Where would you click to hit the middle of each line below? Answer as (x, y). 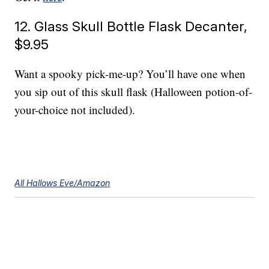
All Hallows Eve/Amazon (62, 183)
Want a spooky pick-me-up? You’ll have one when (130, 74)
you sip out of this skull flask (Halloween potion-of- (134, 92)
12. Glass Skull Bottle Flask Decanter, (131, 26)
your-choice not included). (75, 110)
